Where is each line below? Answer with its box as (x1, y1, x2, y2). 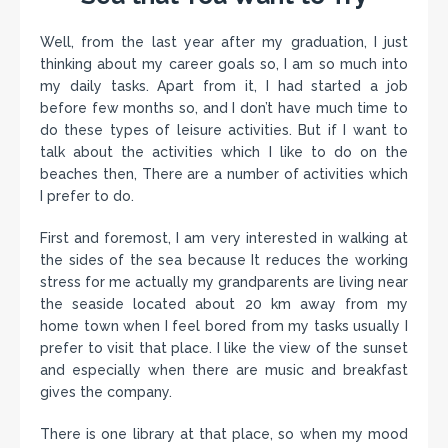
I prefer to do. (40, 188, 134, 204)
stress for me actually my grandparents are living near (40, 274, 408, 290)
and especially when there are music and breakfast (40, 362, 408, 378)
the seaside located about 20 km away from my (40, 296, 408, 312)
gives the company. (40, 384, 172, 400)
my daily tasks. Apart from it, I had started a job (40, 78, 408, 94)
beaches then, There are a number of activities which (40, 166, 408, 182)
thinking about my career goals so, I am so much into (40, 56, 408, 72)
